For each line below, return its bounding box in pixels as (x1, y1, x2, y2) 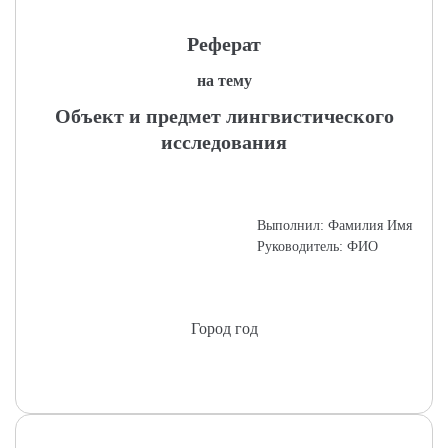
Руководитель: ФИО (257, 239, 378, 254)
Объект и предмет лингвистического (54, 105, 394, 127)
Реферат (187, 33, 261, 55)
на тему (196, 72, 252, 89)
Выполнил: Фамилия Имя (257, 218, 412, 233)
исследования (161, 131, 287, 153)
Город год (190, 320, 258, 337)
